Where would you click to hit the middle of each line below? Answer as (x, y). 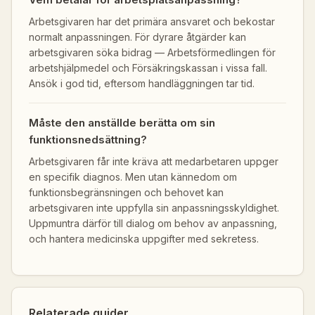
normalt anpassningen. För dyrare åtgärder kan (137, 37)
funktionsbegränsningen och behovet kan (126, 192)
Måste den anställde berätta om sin (122, 123)
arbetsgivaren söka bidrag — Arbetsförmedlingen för (152, 52)
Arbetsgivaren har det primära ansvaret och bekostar (152, 21)
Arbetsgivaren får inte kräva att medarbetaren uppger (154, 161)
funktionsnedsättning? (88, 140)
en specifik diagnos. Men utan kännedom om (133, 177)
